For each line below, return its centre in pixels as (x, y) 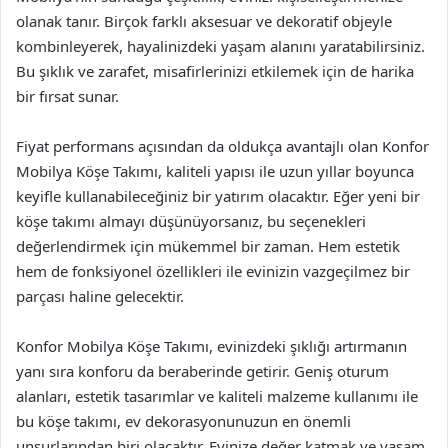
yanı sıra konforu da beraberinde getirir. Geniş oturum (202, 371)
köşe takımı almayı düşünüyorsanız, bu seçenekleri (191, 221)
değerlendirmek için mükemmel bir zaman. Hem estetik (208, 246)
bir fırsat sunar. (67, 96)
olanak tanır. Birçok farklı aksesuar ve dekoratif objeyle (204, 21)
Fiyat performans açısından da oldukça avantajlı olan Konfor (222, 146)
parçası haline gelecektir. (100, 296)
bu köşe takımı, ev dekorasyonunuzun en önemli (183, 421)
